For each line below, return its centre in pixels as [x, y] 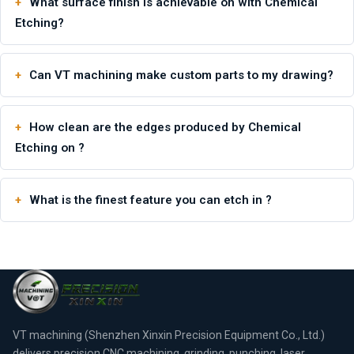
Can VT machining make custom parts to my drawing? [181, 75]
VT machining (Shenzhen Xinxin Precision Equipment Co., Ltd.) [169, 335]
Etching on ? [50, 147]
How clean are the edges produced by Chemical [165, 127]
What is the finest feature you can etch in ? [151, 200]
